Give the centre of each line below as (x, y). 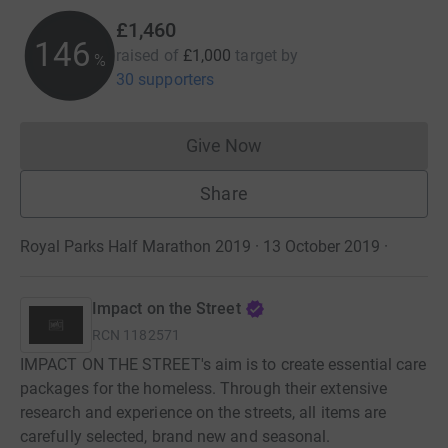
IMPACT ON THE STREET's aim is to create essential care (223, 365)
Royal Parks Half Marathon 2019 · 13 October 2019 (200, 246)
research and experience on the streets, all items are (203, 413)
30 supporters (165, 79)
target (256, 55)
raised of (147, 55)
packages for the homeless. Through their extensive (203, 389)
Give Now (224, 145)
